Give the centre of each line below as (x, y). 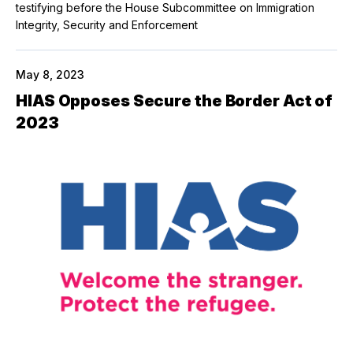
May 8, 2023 (50, 74)
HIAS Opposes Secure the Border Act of (175, 101)
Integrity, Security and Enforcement (107, 25)
